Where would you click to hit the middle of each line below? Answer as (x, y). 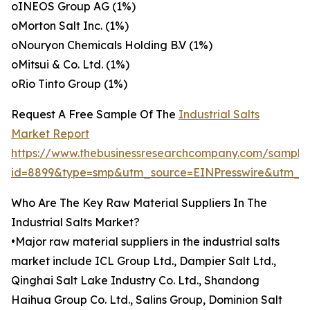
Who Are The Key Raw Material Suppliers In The (139, 203)
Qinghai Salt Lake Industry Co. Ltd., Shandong (135, 281)
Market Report (50, 134)
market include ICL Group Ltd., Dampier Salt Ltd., (144, 261)
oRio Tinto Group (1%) (69, 84)
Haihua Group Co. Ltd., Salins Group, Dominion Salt (147, 300)
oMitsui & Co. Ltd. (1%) (70, 65)
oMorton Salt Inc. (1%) (70, 26)
